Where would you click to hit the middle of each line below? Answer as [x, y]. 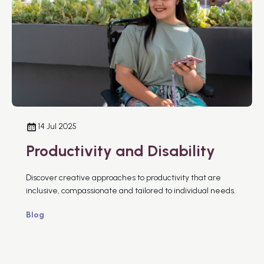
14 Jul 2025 [57, 126]
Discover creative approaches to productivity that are [123, 177]
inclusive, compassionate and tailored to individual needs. [131, 190]
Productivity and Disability [121, 151]
